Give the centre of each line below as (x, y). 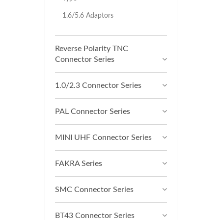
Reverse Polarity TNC (92, 49)
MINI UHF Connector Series (103, 137)
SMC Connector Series (94, 190)
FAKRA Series (79, 164)
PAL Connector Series (93, 111)
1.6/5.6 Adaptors (88, 15)
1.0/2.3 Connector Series (98, 85)
